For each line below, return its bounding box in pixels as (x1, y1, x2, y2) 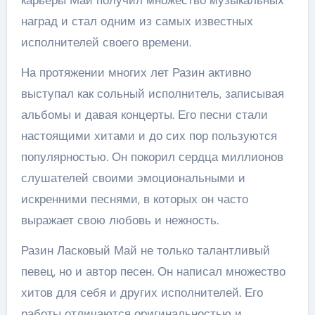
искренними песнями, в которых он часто (20, 191, 248, 207)
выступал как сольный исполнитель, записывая (20, 86, 284, 101)
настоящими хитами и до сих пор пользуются (20, 128, 277, 143)
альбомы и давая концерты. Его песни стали (20, 107, 268, 122)
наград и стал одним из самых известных (20, 13, 253, 29)
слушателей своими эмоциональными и (20, 170, 245, 186)
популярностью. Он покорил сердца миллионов (20, 149, 283, 165)
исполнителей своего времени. (20, 34, 191, 50)
